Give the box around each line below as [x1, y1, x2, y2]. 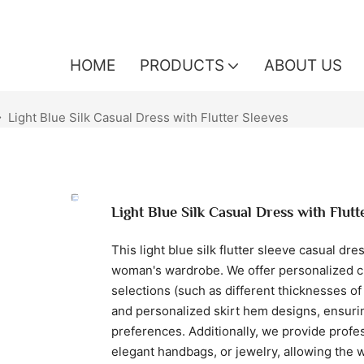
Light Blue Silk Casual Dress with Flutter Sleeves [8, 110, 288, 125]
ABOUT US [264, 56, 342, 75]
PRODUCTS [140, 56, 224, 75]
